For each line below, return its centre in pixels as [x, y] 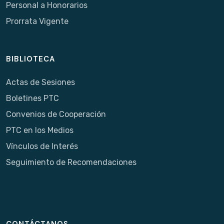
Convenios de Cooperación [56, 114]
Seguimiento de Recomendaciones [71, 162]
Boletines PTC [32, 98]
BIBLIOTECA [30, 59]
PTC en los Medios [40, 130]
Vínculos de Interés [42, 146]
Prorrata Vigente [37, 21]
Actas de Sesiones [40, 82]
